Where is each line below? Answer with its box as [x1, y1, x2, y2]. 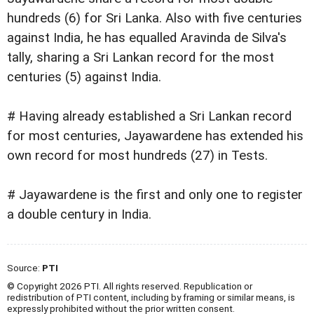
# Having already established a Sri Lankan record [7, 108, 292, 124]
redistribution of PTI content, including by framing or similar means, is [7, 291, 295, 303]
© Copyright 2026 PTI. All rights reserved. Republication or [7, 280, 252, 292]
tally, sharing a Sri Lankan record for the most [7, 49, 274, 65]
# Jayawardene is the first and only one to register [7, 186, 303, 203]
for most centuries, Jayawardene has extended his [7, 128, 303, 144]
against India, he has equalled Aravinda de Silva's [7, 29, 287, 46]
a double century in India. [7, 206, 151, 222]
